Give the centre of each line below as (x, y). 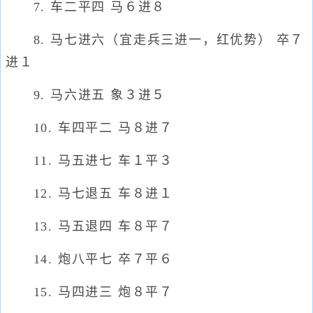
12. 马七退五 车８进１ (89, 194)
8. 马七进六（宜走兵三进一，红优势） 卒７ (155, 40)
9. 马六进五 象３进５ (86, 95)
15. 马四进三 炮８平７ (89, 292)
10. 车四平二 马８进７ (89, 128)
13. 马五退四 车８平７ (89, 226)
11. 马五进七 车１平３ (89, 161)
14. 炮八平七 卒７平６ (89, 259)
